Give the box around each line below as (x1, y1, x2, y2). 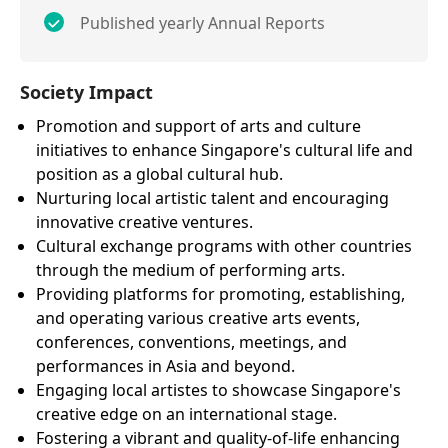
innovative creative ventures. (36, 211, 253, 234)
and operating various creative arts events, (36, 307, 360, 330)
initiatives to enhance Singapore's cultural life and (36, 139, 413, 162)
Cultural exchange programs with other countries (36, 235, 412, 258)
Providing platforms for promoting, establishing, (36, 283, 405, 306)
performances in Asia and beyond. (36, 355, 295, 378)
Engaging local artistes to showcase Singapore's (36, 379, 401, 402)
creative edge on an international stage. (36, 403, 337, 426)
